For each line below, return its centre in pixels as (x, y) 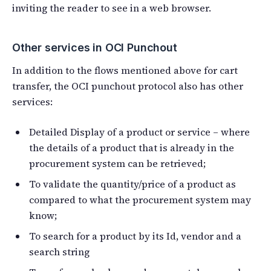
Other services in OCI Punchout (95, 47)
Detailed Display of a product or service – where (139, 132)
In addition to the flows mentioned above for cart (125, 70)
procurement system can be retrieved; (117, 163)
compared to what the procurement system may (140, 199)
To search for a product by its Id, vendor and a (135, 236)
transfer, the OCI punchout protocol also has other (128, 86)
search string (59, 251)
